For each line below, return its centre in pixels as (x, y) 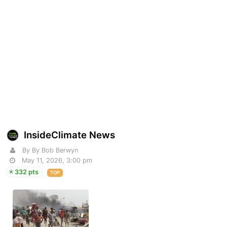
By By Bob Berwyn (50, 150)
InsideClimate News (70, 135)
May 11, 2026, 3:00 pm (57, 161)
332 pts (27, 172)
